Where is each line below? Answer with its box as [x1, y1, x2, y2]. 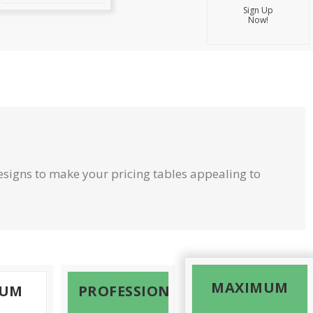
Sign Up [243, 4, 273, 16]
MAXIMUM [211, 278, 289, 297]
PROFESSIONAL [78, 282, 189, 300]
